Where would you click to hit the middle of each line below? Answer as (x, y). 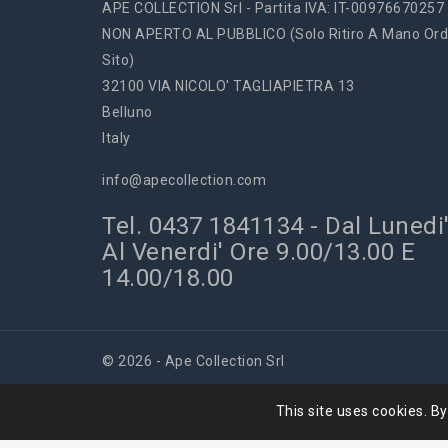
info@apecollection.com (184, 180)
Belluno (127, 112)
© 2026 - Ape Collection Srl (193, 361)
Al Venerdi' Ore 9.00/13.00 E (258, 252)
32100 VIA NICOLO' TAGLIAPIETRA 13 (228, 86)
